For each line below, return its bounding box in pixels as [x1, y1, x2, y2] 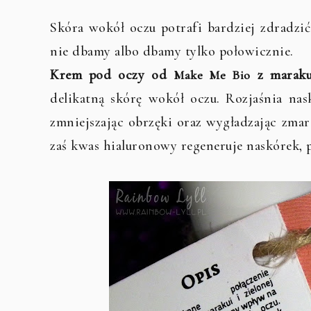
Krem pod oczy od [50, 67, 174, 84]
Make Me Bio [174, 67, 251, 83]
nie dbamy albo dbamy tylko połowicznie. [50, 43, 294, 60]
